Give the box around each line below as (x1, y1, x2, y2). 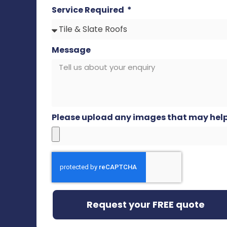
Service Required (52, 4, 126, 16)
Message (52, 44, 91, 56)
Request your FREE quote (86, 198, 205, 211)
